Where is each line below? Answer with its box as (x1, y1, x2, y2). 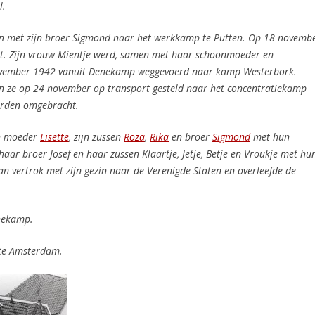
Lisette (40, 130, 69, 143)
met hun (250, 130, 290, 143)
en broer (172, 130, 212, 143)
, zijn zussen (69, 130, 124, 143)
